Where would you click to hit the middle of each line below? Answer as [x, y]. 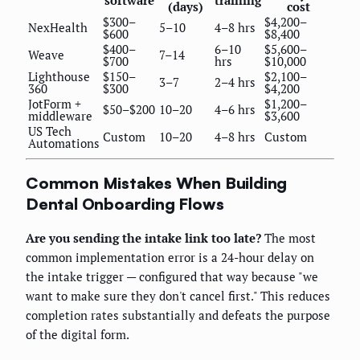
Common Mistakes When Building [157, 183]
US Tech [50, 131]
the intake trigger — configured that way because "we [172, 276]
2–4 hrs [235, 82]
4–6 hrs [235, 110]
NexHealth [58, 28]
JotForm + [55, 104]
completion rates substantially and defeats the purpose [178, 315]
